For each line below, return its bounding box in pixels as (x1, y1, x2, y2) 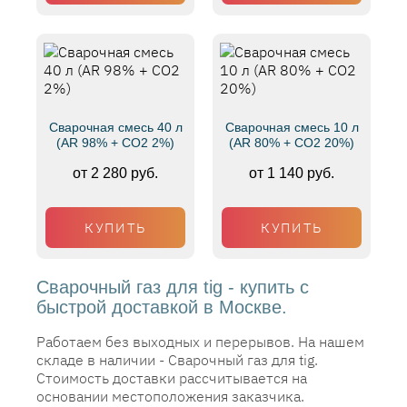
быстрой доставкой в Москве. (36, 297, 287, 317)
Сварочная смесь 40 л (48, 120, 183, 134)
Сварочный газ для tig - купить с (36, 277, 309, 297)
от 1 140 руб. (249, 165, 334, 181)
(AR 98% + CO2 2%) (56, 135, 174, 150)
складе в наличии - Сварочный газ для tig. (36, 351, 318, 369)
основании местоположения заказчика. (36, 387, 304, 405)
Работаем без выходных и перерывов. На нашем (36, 333, 364, 351)
